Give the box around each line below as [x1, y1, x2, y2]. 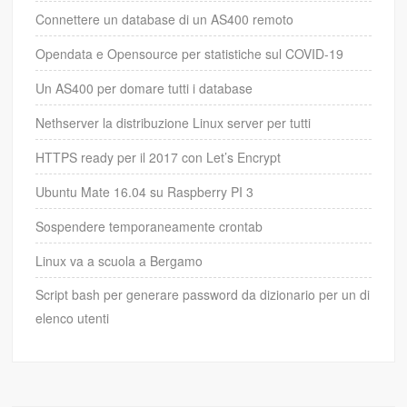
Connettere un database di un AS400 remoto [35, 10, 294, 29]
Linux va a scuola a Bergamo [35, 252, 203, 271]
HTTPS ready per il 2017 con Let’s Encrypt [35, 148, 282, 167]
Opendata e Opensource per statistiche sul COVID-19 [35, 45, 344, 64]
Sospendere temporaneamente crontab [35, 217, 263, 236]
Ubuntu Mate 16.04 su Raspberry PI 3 [35, 183, 254, 202]
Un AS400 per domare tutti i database [35, 79, 253, 98]
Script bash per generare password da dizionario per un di [35, 285, 371, 304]
